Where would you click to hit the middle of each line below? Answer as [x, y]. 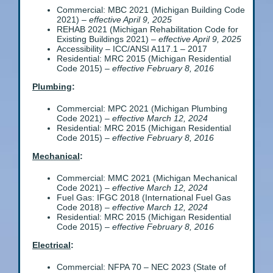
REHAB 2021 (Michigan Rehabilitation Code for [147, 30]
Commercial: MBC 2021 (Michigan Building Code [151, 10]
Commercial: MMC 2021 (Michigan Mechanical [147, 178]
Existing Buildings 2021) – [108, 39]
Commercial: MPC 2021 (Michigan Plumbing [142, 109]
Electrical [51, 245]
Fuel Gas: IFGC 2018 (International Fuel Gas [144, 198]
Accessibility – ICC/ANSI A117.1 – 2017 [132, 49]
